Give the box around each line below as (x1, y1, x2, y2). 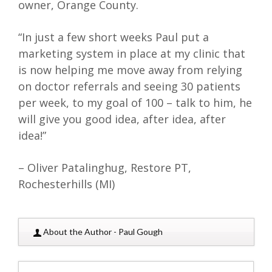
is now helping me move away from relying (18, 63, 242, 78)
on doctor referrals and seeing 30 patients (18, 79, 240, 94)
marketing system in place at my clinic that (18, 46, 245, 61)
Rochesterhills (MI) (18, 177, 115, 192)
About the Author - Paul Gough (41, 226, 163, 237)
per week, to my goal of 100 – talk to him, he (18, 95, 252, 110)
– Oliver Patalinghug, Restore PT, (18, 160, 191, 175)
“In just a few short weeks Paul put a (18, 30, 209, 45)
